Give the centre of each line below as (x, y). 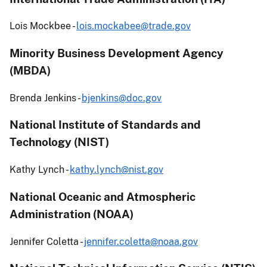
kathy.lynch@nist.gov (117, 170)
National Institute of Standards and (105, 125)
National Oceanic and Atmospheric (103, 196)
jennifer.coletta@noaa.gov (141, 241)
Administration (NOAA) (72, 214)
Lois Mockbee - (43, 26)
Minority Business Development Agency (117, 53)
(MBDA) (30, 70)
